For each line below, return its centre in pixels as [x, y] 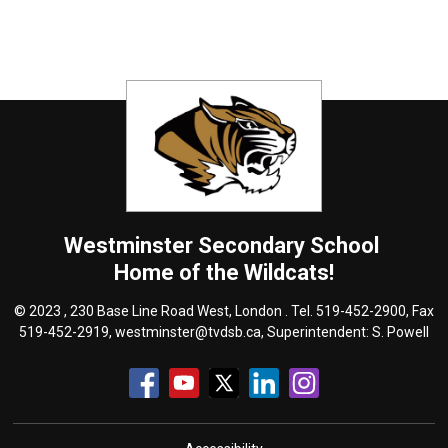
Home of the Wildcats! [223, 273]
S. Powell [400, 332]
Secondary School [288, 246]
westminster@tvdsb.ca [187, 332]
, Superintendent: [316, 332]
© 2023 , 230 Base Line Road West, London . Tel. [164, 311]
